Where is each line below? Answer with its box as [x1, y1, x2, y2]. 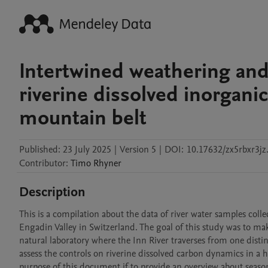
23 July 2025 [63, 143, 111, 156]
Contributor [19, 157, 66, 170]
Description [19, 183, 86, 201]
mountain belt [19, 103, 147, 132]
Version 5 [120, 143, 156, 156]
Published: [19, 143, 60, 156]
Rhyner [93, 157, 121, 170]
